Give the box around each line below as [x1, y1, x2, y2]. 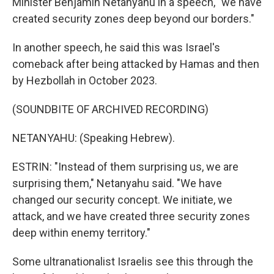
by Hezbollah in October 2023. [12, 74, 157, 87]
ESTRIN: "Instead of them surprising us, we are [12, 160, 239, 173]
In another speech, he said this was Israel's [12, 41, 220, 54]
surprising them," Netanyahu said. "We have [12, 177, 222, 190]
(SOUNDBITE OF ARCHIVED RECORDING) [12, 103, 209, 116]
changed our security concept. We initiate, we [12, 193, 232, 206]
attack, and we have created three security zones [12, 210, 250, 223]
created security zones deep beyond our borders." [12, 12, 254, 25]
